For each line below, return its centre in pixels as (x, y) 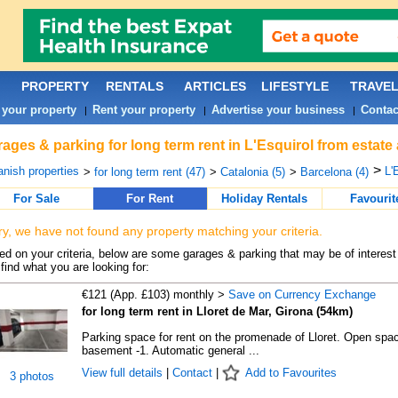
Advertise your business (278, 110)
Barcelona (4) (334, 172)
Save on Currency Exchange (302, 295)
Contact (192, 373)
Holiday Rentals (264, 199)
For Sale (36, 199)
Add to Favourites (291, 373)
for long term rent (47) (149, 172)
